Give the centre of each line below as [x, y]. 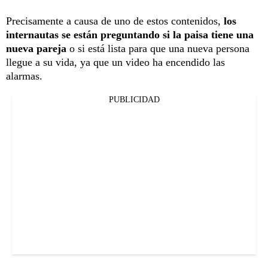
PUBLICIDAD [134, 100]
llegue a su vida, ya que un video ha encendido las [115, 63]
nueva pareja [36, 49]
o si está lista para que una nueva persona [158, 49]
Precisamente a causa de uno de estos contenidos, [115, 21]
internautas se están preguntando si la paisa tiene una [130, 35]
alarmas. [24, 76]
